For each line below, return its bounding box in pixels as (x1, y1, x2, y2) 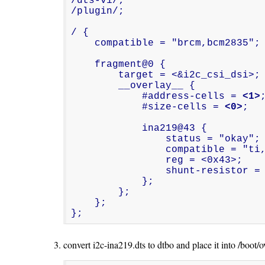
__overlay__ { (71, 80, 119, 91)
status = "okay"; (71, 133, 166, 144)
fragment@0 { (71, 59, 95, 70)
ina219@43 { (71, 122, 143, 134)
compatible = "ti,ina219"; (71, 144, 166, 155)
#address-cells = (142, 91, 243, 102)
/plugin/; (71, 5, 125, 17)
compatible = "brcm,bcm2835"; (71, 37, 95, 49)
